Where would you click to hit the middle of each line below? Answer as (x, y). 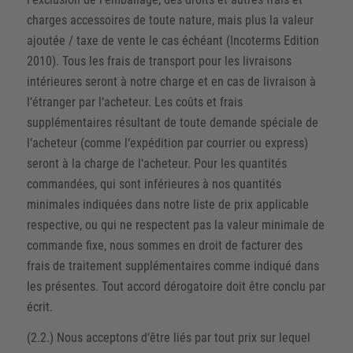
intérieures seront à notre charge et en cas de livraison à (171, 81)
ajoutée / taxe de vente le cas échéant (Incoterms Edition (173, 40)
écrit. (39, 307)
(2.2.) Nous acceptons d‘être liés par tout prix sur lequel (168, 338)
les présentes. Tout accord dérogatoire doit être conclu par (176, 286)
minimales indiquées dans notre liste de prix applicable (167, 204)
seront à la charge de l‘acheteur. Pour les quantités (156, 163)
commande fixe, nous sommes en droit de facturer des (164, 245)
